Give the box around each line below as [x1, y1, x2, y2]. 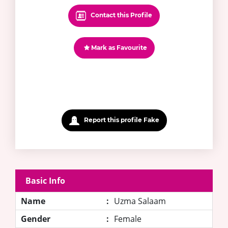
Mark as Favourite [89, 43, 147, 51]
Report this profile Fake [82, 116, 159, 124]
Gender [21, 213, 50, 224]
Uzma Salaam [114, 195, 166, 207]
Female [114, 213, 141, 224]
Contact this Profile [89, 11, 152, 19]
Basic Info [25, 175, 65, 186]
